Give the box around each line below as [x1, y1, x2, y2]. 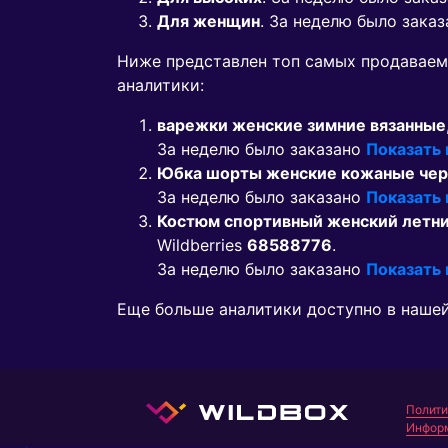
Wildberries [157, 235, 247, 256]
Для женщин [157, 11, 260, 32]
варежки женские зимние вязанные [157, 115, 446, 136]
